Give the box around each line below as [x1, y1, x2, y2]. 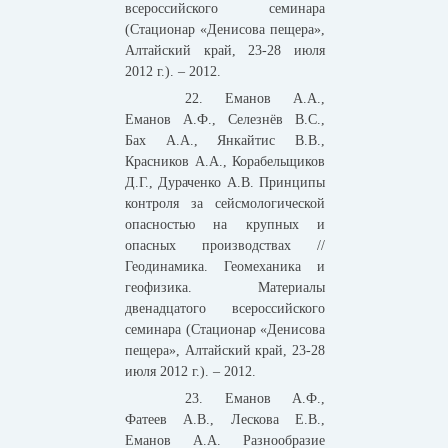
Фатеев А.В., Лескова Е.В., [125, 411, 325, 427]
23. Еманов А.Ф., [185, 390, 325, 406]
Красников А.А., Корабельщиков [125, 153, 325, 169]
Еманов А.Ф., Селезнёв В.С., [125, 111, 325, 127]
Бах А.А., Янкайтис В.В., [125, 132, 325, 148]
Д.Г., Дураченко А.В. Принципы [125, 174, 325, 190]
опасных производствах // [125, 237, 325, 253]
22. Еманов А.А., [185, 90, 325, 106]
